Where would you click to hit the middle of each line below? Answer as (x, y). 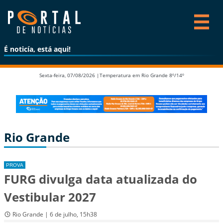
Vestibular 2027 (50, 197)
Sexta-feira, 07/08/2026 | (69, 75)
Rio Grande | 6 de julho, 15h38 (55, 215)
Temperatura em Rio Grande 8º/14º (142, 75)
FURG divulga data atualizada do (101, 179)
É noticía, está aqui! (37, 49)
